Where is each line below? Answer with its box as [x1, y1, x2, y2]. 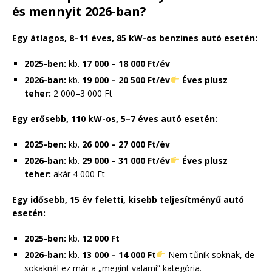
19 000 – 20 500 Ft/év [82, 73, 170, 86]
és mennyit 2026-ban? [12, 2, 146, 19]
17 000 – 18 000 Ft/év [82, 57, 170, 69]
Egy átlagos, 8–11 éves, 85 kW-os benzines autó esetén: [12, 32, 257, 44]
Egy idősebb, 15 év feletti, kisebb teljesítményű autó [12, 193, 244, 205]
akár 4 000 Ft [51, 168, 105, 180]
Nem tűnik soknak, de [165, 248, 254, 260]
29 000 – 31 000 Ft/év [82, 154, 170, 166]
